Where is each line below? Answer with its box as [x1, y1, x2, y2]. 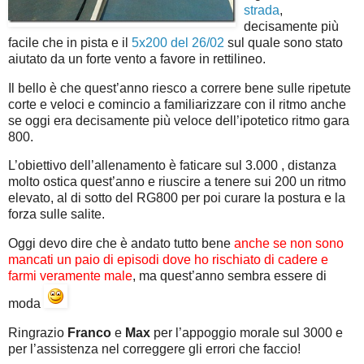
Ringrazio [8, 326, 67, 340]
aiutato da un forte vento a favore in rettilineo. [8, 51, 266, 66]
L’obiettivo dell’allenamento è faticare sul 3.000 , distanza [8, 158, 336, 173]
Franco [67, 326, 111, 340]
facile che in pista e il [8, 35, 132, 50]
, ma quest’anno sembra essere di [132, 269, 327, 284]
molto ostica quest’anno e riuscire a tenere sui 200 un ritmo [8, 175, 346, 189]
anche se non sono [234, 236, 344, 251]
